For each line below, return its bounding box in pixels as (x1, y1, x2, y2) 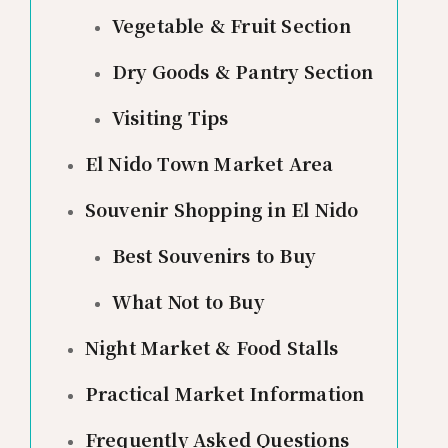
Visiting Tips (111, 103, 229, 130)
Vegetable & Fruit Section (111, 11, 351, 38)
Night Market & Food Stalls (84, 333, 338, 360)
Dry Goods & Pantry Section (111, 57, 373, 84)
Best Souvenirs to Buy (111, 241, 315, 268)
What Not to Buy (111, 287, 264, 314)
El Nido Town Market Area (84, 149, 334, 176)
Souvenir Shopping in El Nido (84, 195, 359, 222)
